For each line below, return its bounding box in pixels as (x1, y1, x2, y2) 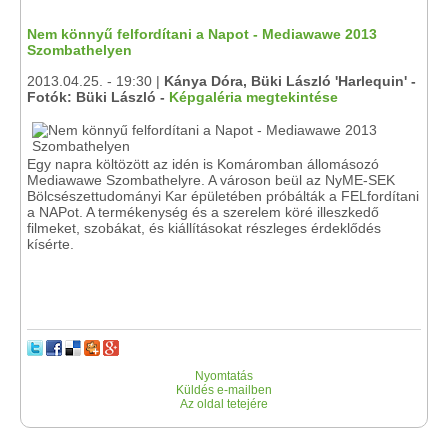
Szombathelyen (27, 42, 132, 58)
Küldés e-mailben (176, 383, 272, 397)
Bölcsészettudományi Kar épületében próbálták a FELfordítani (27, 188, 419, 204)
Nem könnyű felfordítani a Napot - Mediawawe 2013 (27, 26, 377, 42)
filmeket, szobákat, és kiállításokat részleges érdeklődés (27, 220, 381, 236)
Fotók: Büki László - (27, 89, 169, 105)
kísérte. (27, 236, 74, 252)
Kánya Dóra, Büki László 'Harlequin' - (164, 73, 416, 89)
